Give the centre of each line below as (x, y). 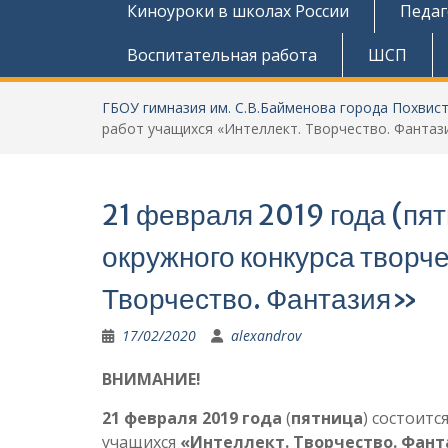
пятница (327, 418)
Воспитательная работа (222, 55)
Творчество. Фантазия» (260, 299)
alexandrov (266, 335)
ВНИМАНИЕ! (151, 379)
